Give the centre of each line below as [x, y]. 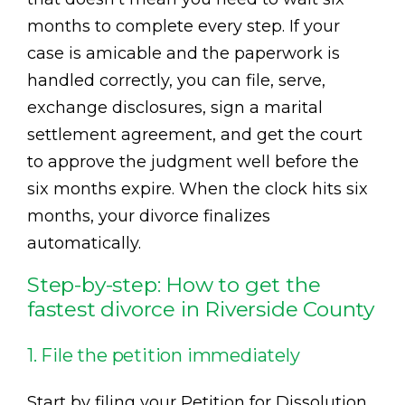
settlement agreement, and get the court [195, 134]
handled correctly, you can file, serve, [176, 80]
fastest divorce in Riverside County [201, 309]
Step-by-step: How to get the [174, 284]
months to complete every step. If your [184, 26]
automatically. [84, 243]
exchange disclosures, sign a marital [175, 107]
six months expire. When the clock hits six [198, 188]
